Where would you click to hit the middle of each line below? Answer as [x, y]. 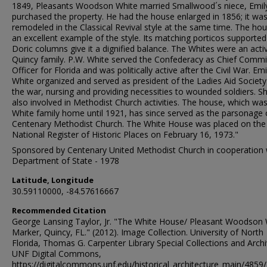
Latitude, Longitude [53, 180]
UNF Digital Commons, [57, 254]
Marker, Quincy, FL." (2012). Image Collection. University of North [138, 232]
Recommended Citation [59, 210]
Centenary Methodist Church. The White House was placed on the [139, 124]
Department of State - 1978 [66, 161]
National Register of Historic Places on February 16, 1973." [125, 134]
